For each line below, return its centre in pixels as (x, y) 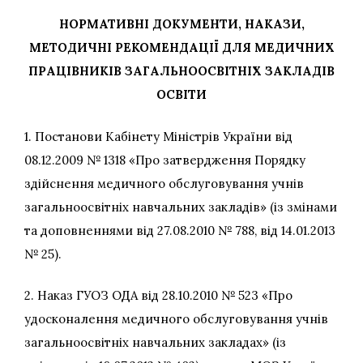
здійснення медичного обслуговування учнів (164, 183)
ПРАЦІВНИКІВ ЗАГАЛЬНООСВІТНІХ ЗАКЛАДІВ (181, 71)
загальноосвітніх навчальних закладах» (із (155, 343)
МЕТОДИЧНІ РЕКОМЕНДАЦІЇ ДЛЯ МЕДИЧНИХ (181, 48)
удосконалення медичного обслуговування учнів (176, 319)
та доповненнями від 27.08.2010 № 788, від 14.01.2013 (180, 230)
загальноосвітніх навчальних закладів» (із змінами (181, 207)
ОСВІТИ (181, 95)
